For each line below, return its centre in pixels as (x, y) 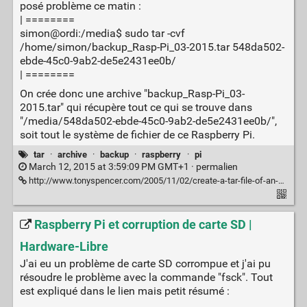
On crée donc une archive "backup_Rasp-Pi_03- (132, 94)
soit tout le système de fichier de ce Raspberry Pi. (137, 135)
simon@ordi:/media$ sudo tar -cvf (102, 34)
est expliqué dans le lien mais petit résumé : (124, 291)
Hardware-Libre (64, 247)
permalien (217, 167)
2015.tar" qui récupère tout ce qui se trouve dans (136, 108)
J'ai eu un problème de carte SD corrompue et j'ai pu (145, 264)
